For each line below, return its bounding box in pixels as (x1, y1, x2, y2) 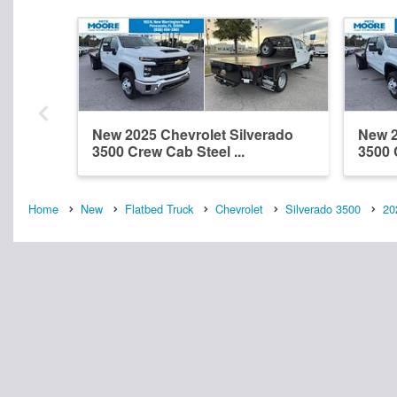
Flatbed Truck (125, 199, 193, 217)
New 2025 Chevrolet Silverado (92, 123, 293, 144)
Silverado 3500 (285, 199, 361, 217)
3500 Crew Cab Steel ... (92, 140, 245, 161)
